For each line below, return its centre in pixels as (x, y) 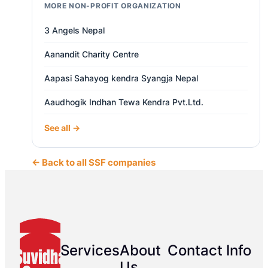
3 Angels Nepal (74, 31)
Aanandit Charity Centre (91, 54)
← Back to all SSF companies (93, 163)
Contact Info (209, 251)
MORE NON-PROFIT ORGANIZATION (112, 6)
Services (90, 251)
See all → (62, 128)
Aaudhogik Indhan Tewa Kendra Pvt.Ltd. (124, 102)
